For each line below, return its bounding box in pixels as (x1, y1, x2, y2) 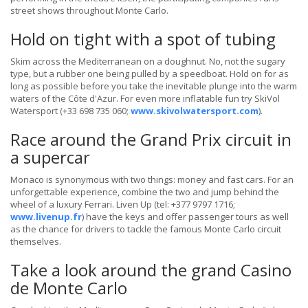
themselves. (10, 235, 61, 248)
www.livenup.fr (10, 210, 82, 223)
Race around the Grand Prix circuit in (10, 128, 291, 151)
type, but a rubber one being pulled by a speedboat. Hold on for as (10, 67, 289, 80)
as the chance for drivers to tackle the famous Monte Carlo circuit (10, 223, 281, 236)
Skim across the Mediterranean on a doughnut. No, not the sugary (10, 55, 285, 68)
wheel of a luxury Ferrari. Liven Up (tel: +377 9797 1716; (10, 198, 235, 211)
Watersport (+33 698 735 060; (10, 104, 131, 118)
